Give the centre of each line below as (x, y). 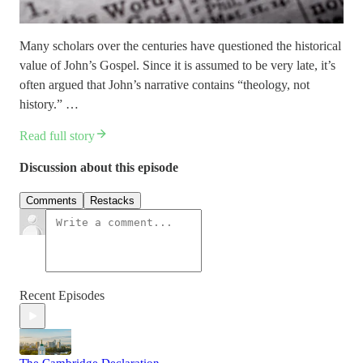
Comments (51, 201)
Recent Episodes (62, 296)
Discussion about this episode (99, 167)
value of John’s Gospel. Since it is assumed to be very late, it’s (177, 65)
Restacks (112, 201)
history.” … (49, 104)
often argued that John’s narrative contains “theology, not (164, 84)
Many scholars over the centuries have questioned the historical (180, 45)
